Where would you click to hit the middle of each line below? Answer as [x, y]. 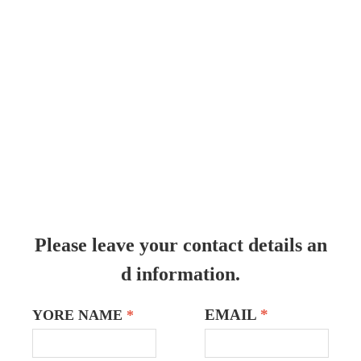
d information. [180, 274]
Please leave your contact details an [180, 245]
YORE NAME [77, 315]
